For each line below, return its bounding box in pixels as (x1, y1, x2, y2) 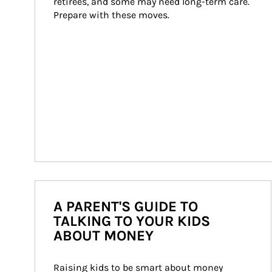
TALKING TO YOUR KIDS (53, 212, 210, 229)
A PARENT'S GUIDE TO (53, 198, 198, 215)
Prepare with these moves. (53, 9, 169, 21)
